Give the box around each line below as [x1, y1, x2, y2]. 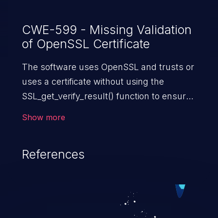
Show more [21, 112, 65, 122]
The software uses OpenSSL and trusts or [21, 61, 194, 72]
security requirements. [21, 120, 114, 130]
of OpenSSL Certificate [21, 36, 150, 51]
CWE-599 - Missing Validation [21, 22, 192, 37]
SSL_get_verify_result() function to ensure [21, 91, 191, 101]
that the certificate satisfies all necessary [21, 105, 188, 116]
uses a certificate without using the [21, 76, 164, 87]
